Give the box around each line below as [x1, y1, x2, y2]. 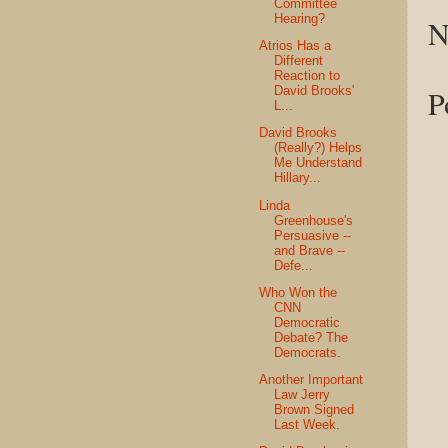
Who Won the [259, 284, 338, 300]
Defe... [274, 257, 314, 273]
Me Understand [274, 155, 363, 171]
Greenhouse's [274, 212, 354, 228]
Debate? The [274, 329, 349, 345]
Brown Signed [274, 402, 355, 417]
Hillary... [274, 170, 322, 186]
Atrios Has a [259, 38, 332, 54]
